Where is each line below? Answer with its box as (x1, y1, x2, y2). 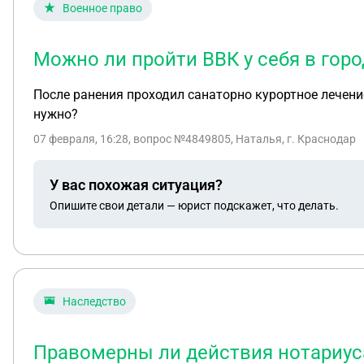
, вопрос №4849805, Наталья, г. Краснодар (128, 132, 356, 145)
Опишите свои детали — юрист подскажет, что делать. (50, 198, 339, 212)
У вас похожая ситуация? (50, 175, 223, 193)
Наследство (63, 295, 126, 308)
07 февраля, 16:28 (33, 132, 128, 145)
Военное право (63, 2, 142, 15)
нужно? (33, 106, 78, 122)
